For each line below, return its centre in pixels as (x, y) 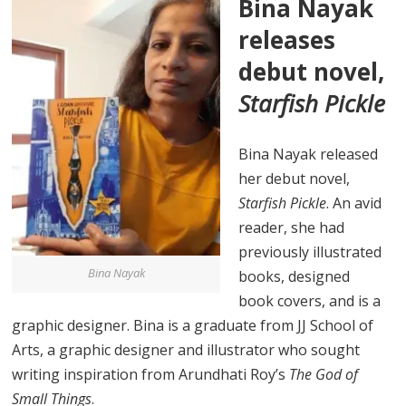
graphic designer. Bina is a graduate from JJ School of (193, 325)
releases (287, 39)
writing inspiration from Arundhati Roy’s (151, 374)
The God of (324, 374)
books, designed (295, 276)
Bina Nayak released (309, 154)
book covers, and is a (310, 300)
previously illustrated (310, 251)
